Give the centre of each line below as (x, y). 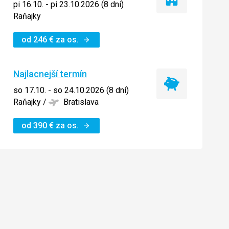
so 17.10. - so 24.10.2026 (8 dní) (71, 90)
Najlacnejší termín (50, 74)
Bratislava (81, 102)
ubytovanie (190, 15)
